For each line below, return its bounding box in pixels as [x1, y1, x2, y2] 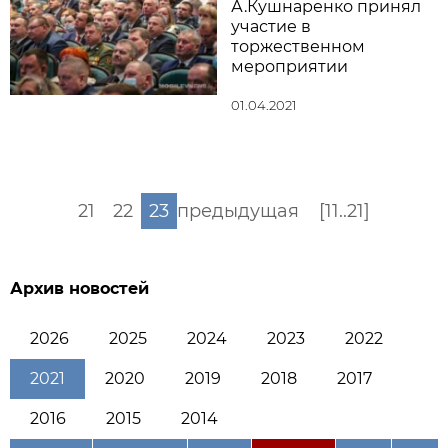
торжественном [231, 36, 365, 56]
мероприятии [231, 56, 348, 76]
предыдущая [176, 199, 299, 222]
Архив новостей [10, 278, 149, 298]
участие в [231, 16, 311, 36]
